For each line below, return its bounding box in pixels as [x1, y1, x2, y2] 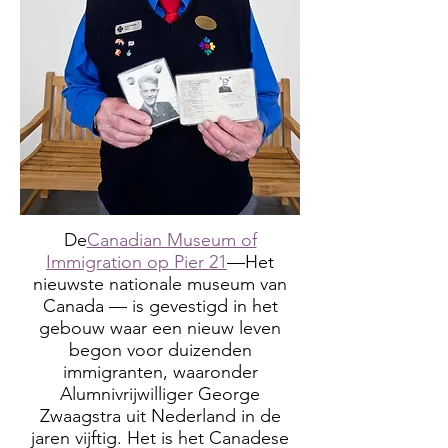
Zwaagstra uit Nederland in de [39, 405, 281, 427]
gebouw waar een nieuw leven [39, 317, 281, 339]
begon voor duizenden [68, 339, 252, 361]
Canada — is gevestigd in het [42, 295, 278, 317]
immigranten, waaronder [62, 361, 258, 383]
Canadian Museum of [86, 229, 257, 251]
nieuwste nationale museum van [33, 273, 287, 295]
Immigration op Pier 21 [46, 251, 227, 273]
